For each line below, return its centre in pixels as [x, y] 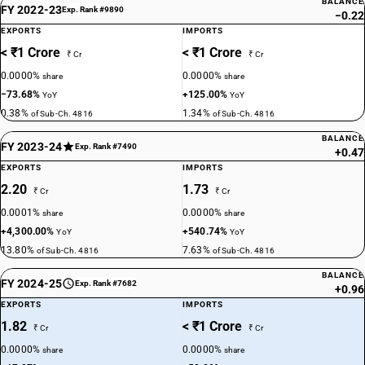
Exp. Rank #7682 [106, 283]
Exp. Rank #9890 [92, 9]
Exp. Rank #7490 [106, 146]
